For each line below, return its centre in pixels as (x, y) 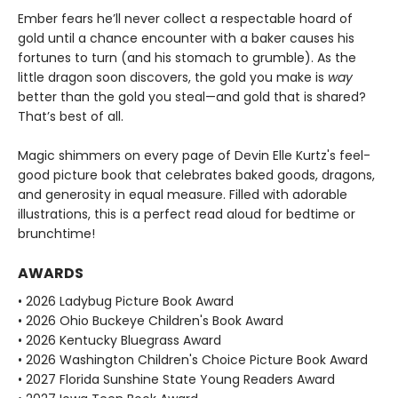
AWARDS (51, 274)
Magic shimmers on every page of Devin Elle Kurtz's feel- (194, 156)
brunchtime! (56, 234)
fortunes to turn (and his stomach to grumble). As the (187, 58)
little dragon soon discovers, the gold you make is (173, 78)
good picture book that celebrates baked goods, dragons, (196, 175)
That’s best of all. (71, 117)
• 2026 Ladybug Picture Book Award (126, 302)
